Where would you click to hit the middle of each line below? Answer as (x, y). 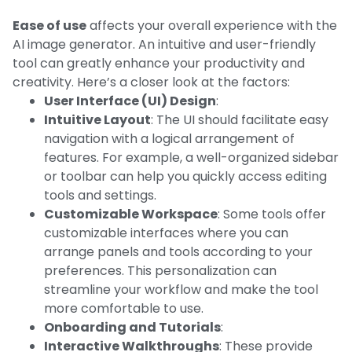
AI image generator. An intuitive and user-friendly (164, 44)
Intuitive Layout (97, 119)
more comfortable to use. (124, 308)
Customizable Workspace (131, 214)
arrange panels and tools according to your (178, 251)
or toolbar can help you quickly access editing (185, 176)
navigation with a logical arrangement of (169, 138)
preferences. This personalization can (160, 270)
